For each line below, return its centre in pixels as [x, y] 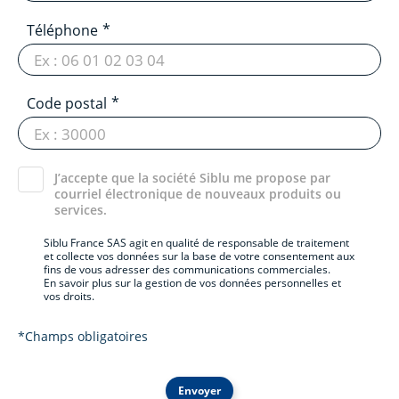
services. [81, 210]
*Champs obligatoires [83, 337]
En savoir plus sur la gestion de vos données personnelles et [193, 282]
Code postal [67, 103]
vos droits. [69, 296]
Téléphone [63, 29]
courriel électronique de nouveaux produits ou [198, 194]
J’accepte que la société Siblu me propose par [193, 178]
